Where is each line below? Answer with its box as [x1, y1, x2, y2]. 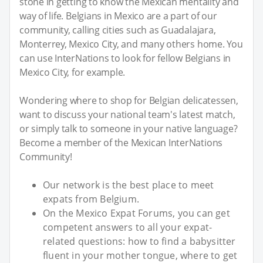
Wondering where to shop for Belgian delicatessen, [19, 94, 238, 107]
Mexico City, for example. [19, 66, 126, 79]
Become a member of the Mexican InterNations [19, 136, 223, 150]
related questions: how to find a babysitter [43, 235, 236, 248]
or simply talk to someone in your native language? [19, 122, 238, 136]
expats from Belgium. [43, 193, 139, 206]
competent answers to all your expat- [43, 221, 213, 234]
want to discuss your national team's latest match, [19, 108, 235, 122]
